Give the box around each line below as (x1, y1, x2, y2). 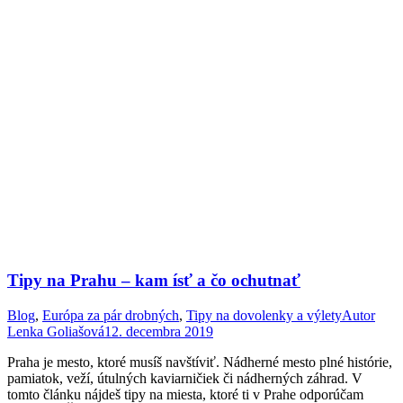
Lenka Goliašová (7, 324, 104, 340)
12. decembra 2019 (104, 324, 213, 340)
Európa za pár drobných (42, 308, 179, 324)
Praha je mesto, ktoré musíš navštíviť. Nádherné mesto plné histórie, (7, 354, 392, 371)
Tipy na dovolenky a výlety (186, 308, 342, 324)
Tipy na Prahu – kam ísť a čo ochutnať (7, 271, 300, 291)
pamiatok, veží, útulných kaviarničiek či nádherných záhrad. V (7, 371, 363, 387)
